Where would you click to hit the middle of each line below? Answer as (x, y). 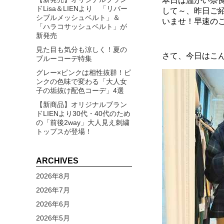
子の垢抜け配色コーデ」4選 (80, 90)
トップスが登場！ (64, 131)
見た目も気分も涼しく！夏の (81, 49)
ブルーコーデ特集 (64, 58)
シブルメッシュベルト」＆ (78, 17)
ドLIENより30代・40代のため (83, 113)
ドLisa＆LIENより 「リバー (82, 8)
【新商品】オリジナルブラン (81, 104)
